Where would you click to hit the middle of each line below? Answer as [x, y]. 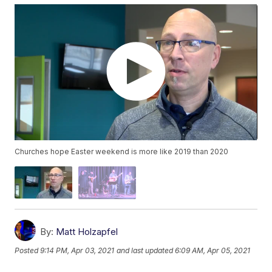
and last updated [145, 251]
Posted [28, 251]
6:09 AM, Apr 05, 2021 [213, 251]
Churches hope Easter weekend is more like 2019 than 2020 [122, 152]
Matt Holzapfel [87, 231]
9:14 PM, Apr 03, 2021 [77, 251]
